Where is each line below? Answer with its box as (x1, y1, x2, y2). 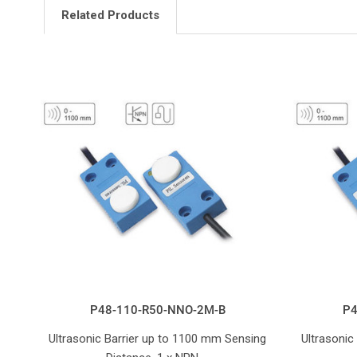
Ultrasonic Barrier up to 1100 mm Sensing (49, 331, 266, 347)
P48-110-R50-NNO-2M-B (89, 303, 226, 318)
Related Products (61, 8, 159, 23)
